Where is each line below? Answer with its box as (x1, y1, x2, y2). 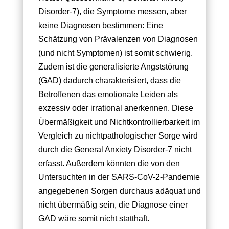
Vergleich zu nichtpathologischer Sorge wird (38, 131, 198, 141)
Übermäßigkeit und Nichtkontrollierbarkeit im (38, 118, 200, 127)
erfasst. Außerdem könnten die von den (38, 159, 180, 168)
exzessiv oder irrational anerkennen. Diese (38, 104, 193, 113)
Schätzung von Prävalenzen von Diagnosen (38, 35, 198, 44)
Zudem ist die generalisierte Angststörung (38, 62, 189, 72)
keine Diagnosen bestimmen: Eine (38, 21, 163, 30)
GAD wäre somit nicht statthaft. (38, 214, 149, 223)
